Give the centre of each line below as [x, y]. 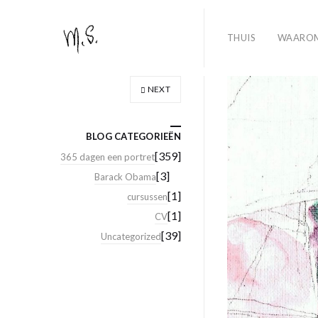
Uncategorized [131, 236]
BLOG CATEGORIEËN [133, 136]
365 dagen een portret [108, 157]
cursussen [147, 197]
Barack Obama [125, 177]
